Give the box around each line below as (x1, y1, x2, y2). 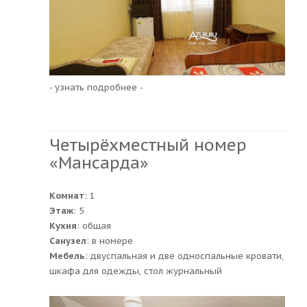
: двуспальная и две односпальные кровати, (85, 249, 284, 262)
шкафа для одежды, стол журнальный (49, 265, 222, 277)
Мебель (49, 249, 85, 262)
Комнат (49, 189, 84, 201)
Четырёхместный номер (49, 134, 247, 156)
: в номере (86, 234, 133, 247)
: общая (77, 219, 111, 232)
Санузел (49, 234, 86, 247)
